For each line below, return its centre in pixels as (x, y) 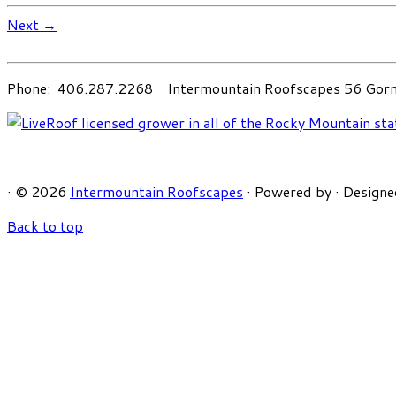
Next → (32, 24)
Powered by (293, 191)
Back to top (45, 225)
